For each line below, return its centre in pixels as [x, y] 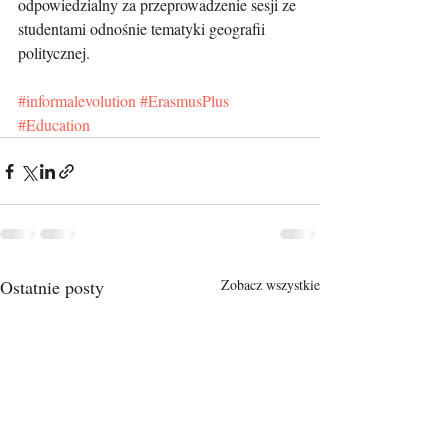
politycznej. [54, 52]
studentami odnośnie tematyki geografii [143, 28]
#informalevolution [77, 100]
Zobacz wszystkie [270, 284]
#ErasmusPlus [184, 100]
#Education [54, 124]
